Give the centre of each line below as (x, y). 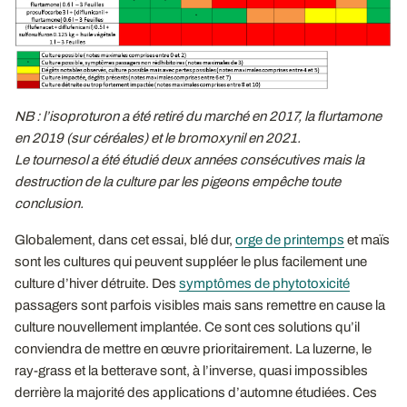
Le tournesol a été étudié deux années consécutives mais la (189, 159)
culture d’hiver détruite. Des (97, 283)
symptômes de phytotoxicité (264, 283)
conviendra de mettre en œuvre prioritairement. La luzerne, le (193, 348)
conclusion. (49, 203)
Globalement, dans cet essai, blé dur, (125, 239)
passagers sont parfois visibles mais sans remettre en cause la (200, 305)
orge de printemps (290, 239)
